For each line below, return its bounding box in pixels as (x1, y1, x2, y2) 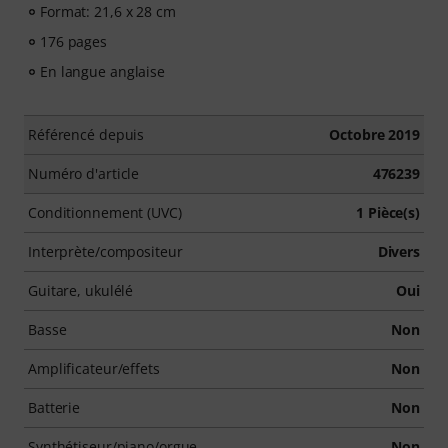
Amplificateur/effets (28, 359, 160, 378)
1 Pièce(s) (356, 203, 420, 222)
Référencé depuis (28, 125, 145, 144)
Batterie (28, 398, 81, 417)
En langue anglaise (40, 62, 166, 81)
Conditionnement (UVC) (28, 203, 182, 222)
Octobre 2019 (329, 125, 420, 144)
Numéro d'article (28, 164, 140, 183)
